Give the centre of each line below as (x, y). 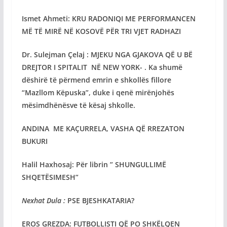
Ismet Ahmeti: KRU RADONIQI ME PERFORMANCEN (108, 18)
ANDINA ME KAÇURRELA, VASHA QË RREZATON (103, 128)
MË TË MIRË (43, 31)
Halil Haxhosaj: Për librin (66, 164)
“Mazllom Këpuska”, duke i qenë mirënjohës (98, 92)
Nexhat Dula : (44, 200)
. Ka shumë (163, 67)
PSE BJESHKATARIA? (102, 200)
